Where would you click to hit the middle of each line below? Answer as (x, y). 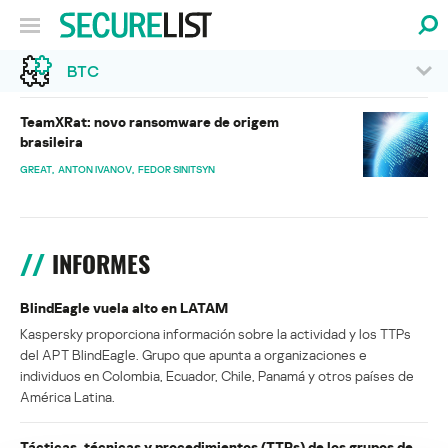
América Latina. (67, 397)
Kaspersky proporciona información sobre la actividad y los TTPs (215, 334)
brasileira (51, 142)
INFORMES (101, 264)
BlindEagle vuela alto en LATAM (124, 308)
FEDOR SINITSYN (176, 169)
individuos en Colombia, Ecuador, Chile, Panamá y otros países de (217, 376)
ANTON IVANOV (95, 169)
